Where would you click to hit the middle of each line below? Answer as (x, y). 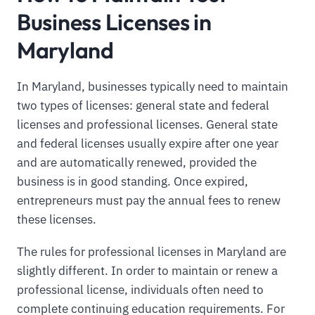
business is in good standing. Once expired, (133, 181)
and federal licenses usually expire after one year (148, 143)
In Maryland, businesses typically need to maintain (153, 86)
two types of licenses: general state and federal (143, 105)
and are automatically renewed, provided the (137, 162)
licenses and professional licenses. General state (147, 124)
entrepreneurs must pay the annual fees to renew (149, 200)
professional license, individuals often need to (140, 289)
